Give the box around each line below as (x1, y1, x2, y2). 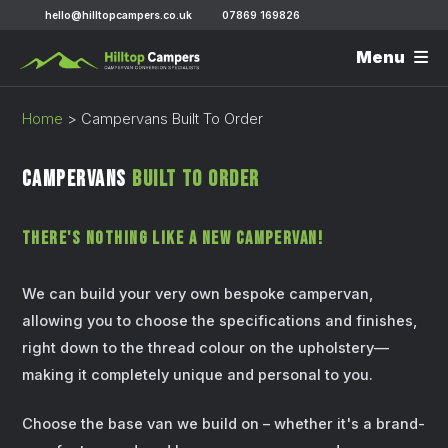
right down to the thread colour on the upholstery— (22, 339, 389, 358)
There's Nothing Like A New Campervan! (22, 227, 324, 249)
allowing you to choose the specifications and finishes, (22, 312, 417, 331)
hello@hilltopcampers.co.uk (42, 9, 193, 21)
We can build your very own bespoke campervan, (22, 285, 373, 304)
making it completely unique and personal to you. (22, 366, 373, 385)
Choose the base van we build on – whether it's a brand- (22, 415, 425, 434)
